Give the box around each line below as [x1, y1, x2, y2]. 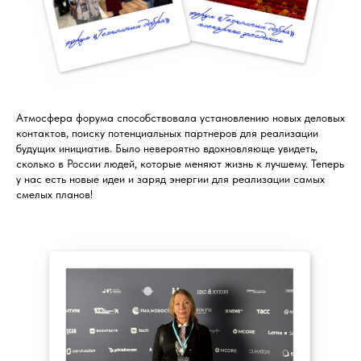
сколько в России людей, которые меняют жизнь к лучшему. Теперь [16, 156, 344, 170]
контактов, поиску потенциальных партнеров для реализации [16, 126, 318, 139]
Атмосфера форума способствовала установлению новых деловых [16, 110, 345, 124]
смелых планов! [16, 187, 93, 201]
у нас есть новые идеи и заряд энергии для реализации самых [16, 172, 325, 185]
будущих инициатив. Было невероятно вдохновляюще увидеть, [16, 141, 317, 155]
